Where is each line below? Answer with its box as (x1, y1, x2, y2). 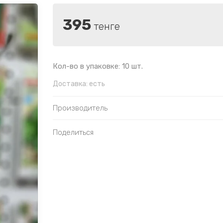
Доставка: (53, 80, 88, 89)
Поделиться (53, 128, 94, 137)
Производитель (53, 104, 108, 113)
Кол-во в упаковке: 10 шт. (53, 62, 143, 71)
